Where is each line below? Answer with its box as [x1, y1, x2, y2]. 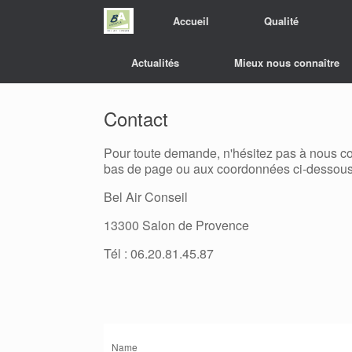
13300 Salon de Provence [104, 216, 249, 234]
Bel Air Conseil [104, 188, 188, 206]
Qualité [264, 13, 299, 28]
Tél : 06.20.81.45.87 [104, 244, 214, 262]
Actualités [131, 55, 179, 70]
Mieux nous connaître [234, 55, 339, 70]
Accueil [173, 13, 210, 28]
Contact [104, 104, 168, 132]
